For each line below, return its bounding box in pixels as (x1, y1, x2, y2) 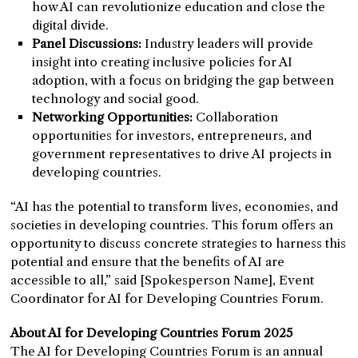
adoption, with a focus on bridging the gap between (32, 73, 335, 89)
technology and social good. (32, 91, 200, 107)
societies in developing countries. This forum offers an (10, 217, 334, 233)
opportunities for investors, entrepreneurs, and (32, 128, 312, 144)
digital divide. (32, 18, 109, 34)
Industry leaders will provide (141, 36, 314, 52)
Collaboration (193, 109, 279, 125)
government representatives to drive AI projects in (32, 146, 332, 162)
